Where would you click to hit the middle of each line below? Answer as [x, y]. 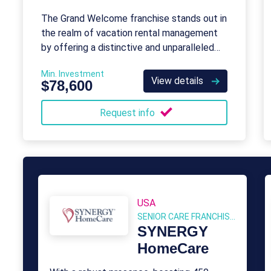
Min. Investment [73, 74]
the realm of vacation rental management [129, 33]
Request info [128, 113]
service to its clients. [86, 62]
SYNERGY [173, 231]
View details [178, 81]
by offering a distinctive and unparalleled [128, 47]
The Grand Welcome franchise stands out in [134, 18]
